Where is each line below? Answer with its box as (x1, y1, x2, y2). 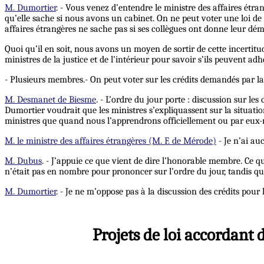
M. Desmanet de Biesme (5, 94, 96, 105)
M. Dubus (5, 155, 42, 166)
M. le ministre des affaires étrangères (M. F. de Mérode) (5, 135, 216, 146)
